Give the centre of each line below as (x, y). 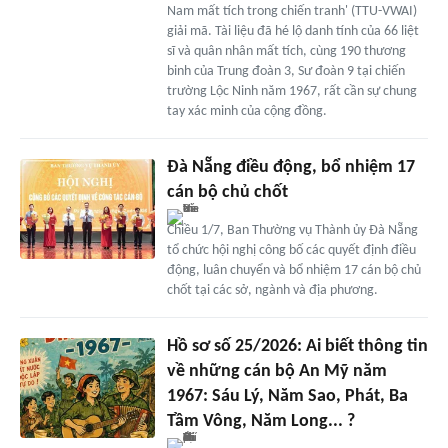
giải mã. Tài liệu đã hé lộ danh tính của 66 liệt (292, 31)
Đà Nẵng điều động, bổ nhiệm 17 (290, 167)
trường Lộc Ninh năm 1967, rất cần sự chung (291, 91)
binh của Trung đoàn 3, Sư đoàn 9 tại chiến (285, 71)
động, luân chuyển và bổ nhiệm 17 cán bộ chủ (293, 270)
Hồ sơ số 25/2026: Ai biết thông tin (297, 346)
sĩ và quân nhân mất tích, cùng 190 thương (286, 51)
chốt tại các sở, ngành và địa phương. (272, 290)
